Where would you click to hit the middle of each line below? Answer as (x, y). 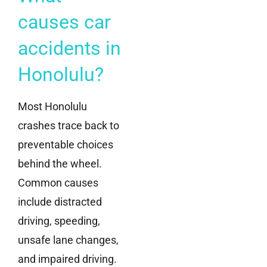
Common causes (58, 182)
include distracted (60, 201)
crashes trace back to (69, 125)
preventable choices (66, 144)
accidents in (69, 48)
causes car (64, 22)
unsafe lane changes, (68, 240)
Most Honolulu (52, 106)
